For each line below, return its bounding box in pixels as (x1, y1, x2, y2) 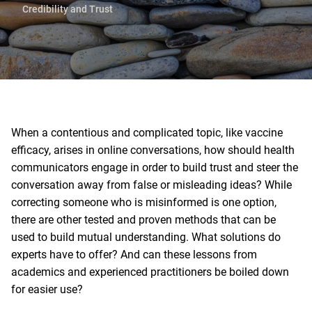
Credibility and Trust (22, 3, 113, 15)
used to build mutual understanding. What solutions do (11, 231, 281, 244)
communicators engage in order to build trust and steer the (11, 161, 298, 175)
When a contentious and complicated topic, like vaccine (11, 126, 283, 140)
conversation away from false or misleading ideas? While (11, 178, 292, 192)
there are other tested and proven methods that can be (11, 213, 276, 227)
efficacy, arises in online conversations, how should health (11, 143, 295, 157)
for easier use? (11, 283, 86, 297)
